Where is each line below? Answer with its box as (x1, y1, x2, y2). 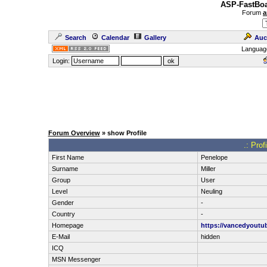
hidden (200, 233, 220, 240)
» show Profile (100, 129, 147, 136)
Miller (200, 165, 216, 172)
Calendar (101, 34, 129, 41)
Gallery (144, 34, 166, 41)
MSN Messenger (51, 256, 101, 263)
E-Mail (51, 233, 70, 240)
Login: (50, 57, 72, 64)
